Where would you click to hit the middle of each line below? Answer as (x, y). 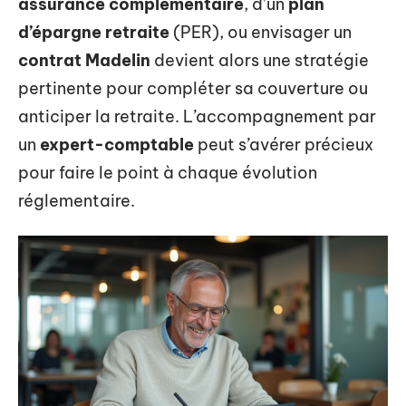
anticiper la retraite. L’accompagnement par (197, 116)
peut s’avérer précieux (284, 145)
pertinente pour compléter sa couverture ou (193, 88)
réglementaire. (77, 201)
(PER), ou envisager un (261, 32)
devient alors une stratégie (260, 60)
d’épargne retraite (94, 32)
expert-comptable (117, 145)
